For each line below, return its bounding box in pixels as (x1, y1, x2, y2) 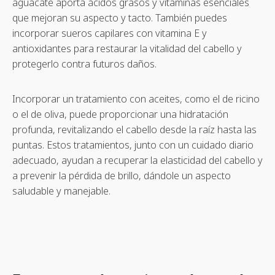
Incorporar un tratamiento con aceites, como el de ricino (12, 92, 260, 106)
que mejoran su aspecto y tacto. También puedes (12, 11, 227, 25)
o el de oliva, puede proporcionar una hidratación (12, 107, 228, 121)
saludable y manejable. (12, 184, 110, 198)
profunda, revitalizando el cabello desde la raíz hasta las (12, 123, 257, 136)
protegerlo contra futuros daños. (12, 57, 157, 71)
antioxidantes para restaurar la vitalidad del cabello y (12, 42, 242, 55)
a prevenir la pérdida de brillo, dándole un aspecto (12, 169, 231, 182)
